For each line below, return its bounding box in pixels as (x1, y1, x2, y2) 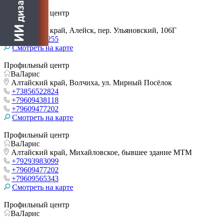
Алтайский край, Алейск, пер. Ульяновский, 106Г (9, 26, 176, 34)
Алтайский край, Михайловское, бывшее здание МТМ (9, 148, 192, 156)
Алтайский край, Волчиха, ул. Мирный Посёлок (9, 78, 172, 87)
